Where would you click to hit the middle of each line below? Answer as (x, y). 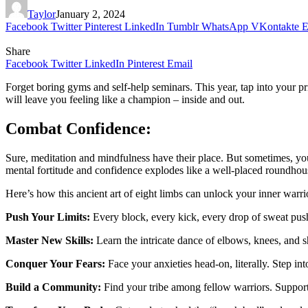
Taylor (42, 14)
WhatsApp (225, 26)
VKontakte (275, 26)
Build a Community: (53, 287)
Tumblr (183, 26)
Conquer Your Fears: (55, 263)
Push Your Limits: (48, 217)
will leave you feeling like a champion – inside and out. (125, 99)
